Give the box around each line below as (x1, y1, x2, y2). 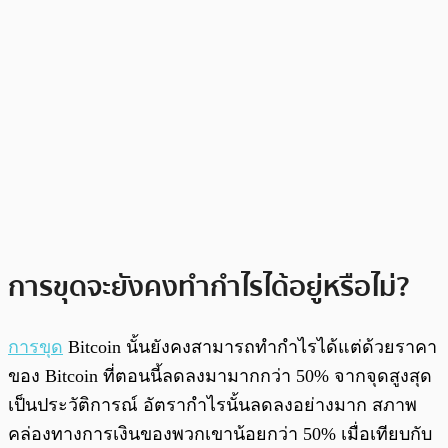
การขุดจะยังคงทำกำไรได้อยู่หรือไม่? (8, 265, 410, 310)
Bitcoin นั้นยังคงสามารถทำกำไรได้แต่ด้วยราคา (63, 337, 437, 358)
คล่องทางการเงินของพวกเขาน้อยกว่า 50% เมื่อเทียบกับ (8, 424, 432, 445)
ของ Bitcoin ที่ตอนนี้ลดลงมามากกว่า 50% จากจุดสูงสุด (8, 366, 432, 387)
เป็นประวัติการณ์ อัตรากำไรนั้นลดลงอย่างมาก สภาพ (8, 395, 417, 416)
